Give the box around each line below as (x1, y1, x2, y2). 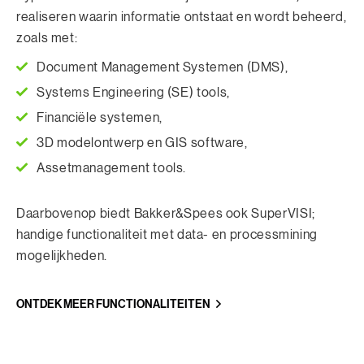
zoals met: (16, 32, 78, 45)
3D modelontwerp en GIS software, (37, 136, 248, 150)
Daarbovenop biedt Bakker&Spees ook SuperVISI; (16, 207, 315, 221)
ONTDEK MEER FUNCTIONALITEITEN (16, 297, 210, 311)
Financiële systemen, (37, 111, 162, 125)
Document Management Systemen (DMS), (37, 61, 288, 75)
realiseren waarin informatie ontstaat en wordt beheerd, (16, 11, 347, 24)
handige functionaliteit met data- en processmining (16, 228, 318, 242)
